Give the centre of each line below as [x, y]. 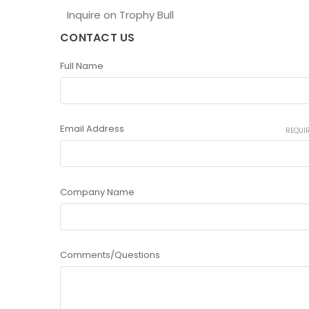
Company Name [97, 192]
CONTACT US [98, 37]
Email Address [92, 129]
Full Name [82, 66]
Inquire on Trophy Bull [120, 14]
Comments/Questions [110, 255]
